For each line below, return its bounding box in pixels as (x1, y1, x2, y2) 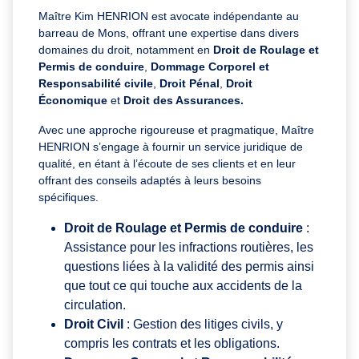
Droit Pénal (159, 76, 220, 90)
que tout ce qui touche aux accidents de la (64, 278, 302, 292)
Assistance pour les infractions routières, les (64, 240, 313, 254)
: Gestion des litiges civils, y (123, 317, 283, 331)
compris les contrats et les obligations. (64, 336, 280, 350)
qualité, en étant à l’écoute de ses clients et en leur (38, 156, 296, 170)
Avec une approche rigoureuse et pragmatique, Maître (38, 123, 314, 136)
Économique (38, 93, 107, 107)
